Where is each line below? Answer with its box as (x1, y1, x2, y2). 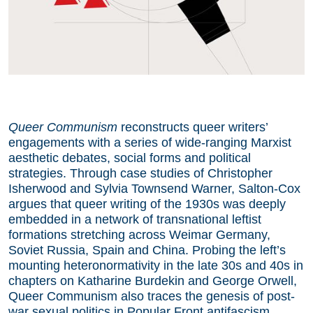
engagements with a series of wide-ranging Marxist (8, 136, 291, 150)
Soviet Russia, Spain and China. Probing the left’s (8, 243, 286, 257)
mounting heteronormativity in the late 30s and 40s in (8, 259, 303, 272)
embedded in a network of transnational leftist (8, 212, 261, 226)
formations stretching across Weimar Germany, (8, 228, 270, 242)
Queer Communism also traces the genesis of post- (8, 289, 295, 303)
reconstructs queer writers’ (117, 120, 268, 134)
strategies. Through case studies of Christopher (8, 166, 272, 180)
